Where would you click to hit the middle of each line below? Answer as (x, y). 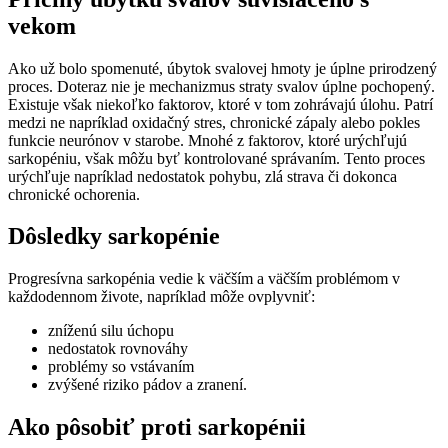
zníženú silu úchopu (111, 331)
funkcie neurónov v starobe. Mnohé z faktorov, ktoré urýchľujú (207, 140)
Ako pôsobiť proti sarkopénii (157, 427)
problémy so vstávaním (121, 367)
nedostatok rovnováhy (118, 349)
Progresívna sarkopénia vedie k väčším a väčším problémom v (204, 279)
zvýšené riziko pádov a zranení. (147, 385)
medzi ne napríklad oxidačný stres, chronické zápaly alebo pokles (214, 122)
